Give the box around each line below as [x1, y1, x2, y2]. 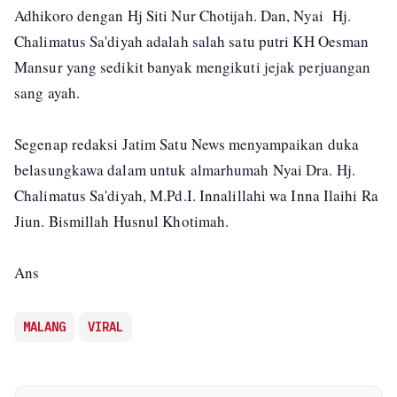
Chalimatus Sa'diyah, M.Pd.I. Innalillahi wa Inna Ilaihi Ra [14, 184, 378, 206]
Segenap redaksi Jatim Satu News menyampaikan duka [14, 133, 359, 154]
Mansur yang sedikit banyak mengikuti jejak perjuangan [14, 56, 371, 77]
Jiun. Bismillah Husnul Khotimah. [14, 210, 230, 231]
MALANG [23, 318, 66, 335]
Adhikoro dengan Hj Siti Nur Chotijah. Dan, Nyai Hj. [14, 4, 352, 26]
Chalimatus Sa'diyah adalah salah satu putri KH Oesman [14, 30, 370, 51]
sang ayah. [14, 82, 80, 103]
